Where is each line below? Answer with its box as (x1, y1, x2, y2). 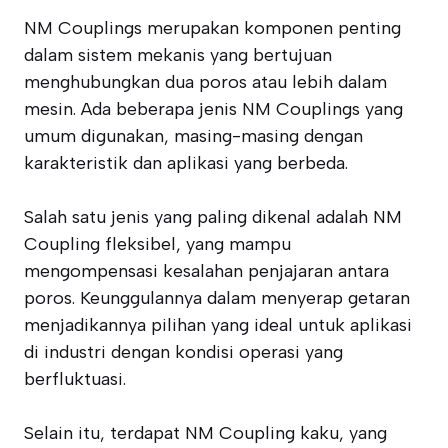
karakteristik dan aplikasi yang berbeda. (24, 152, 348, 174)
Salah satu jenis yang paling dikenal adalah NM (24, 206, 402, 228)
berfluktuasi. (24, 368, 126, 390)
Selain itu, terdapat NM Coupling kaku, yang (24, 422, 387, 444)
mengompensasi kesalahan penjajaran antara (24, 260, 389, 282)
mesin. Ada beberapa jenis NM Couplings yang (24, 98, 403, 120)
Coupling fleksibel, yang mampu (24, 233, 291, 255)
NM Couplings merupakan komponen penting (24, 17, 401, 39)
